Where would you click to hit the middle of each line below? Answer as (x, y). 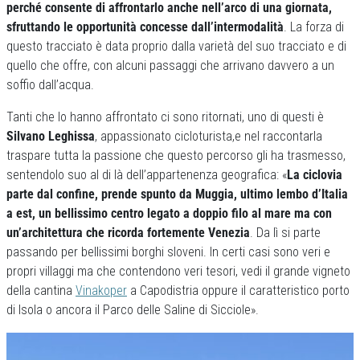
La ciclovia (315, 175)
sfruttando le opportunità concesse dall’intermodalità (145, 27)
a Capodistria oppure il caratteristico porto (238, 290)
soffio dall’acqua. (50, 85)
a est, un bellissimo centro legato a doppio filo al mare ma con (169, 213)
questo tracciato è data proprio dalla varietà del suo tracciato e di (176, 46)
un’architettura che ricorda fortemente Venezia (128, 233)
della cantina (41, 290)
